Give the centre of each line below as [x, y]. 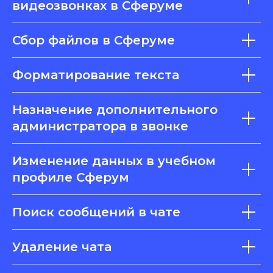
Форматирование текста [96, 75]
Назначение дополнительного [115, 110]
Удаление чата [62, 247]
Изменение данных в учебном [114, 161]
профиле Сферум [71, 177]
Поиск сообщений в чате [96, 212]
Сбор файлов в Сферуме [94, 40]
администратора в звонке [100, 126]
